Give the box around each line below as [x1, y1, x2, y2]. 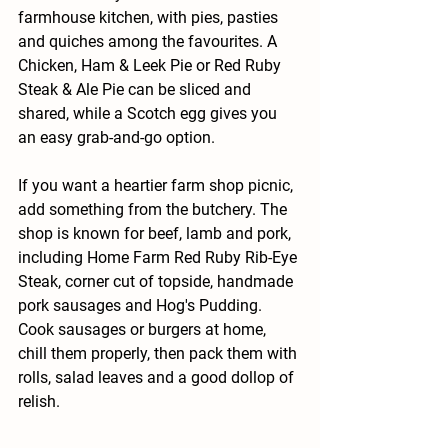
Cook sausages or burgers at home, [18, 319, 270, 339]
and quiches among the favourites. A [18, 31, 281, 51]
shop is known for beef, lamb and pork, [18, 223, 295, 243]
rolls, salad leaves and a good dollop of [18, 367, 298, 387]
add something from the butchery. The [18, 199, 291, 219]
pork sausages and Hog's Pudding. [18, 295, 266, 315]
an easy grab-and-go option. [18, 127, 215, 147]
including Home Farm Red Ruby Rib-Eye [18, 247, 301, 267]
